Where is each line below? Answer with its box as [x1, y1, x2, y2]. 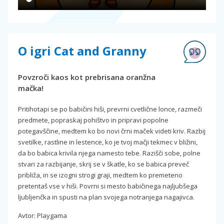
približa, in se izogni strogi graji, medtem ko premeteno [18, 170, 182, 180]
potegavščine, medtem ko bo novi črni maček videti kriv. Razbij [18, 126, 205, 136]
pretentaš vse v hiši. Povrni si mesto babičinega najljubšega [18, 181, 197, 191]
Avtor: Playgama [18, 211, 67, 220]
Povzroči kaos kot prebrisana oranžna [18, 72, 155, 82]
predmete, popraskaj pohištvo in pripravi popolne [18, 115, 168, 125]
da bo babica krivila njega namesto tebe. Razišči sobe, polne [18, 148, 200, 158]
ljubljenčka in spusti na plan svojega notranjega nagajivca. [18, 192, 194, 202]
